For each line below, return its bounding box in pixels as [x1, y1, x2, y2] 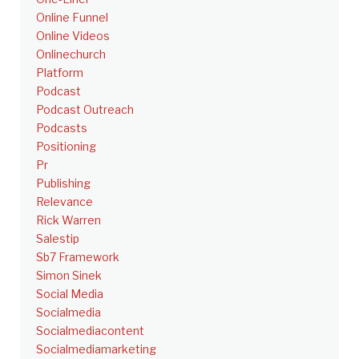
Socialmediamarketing [36, 341, 156, 356]
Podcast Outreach [36, 102, 134, 116]
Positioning [36, 139, 96, 153]
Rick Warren [36, 212, 101, 227]
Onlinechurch [36, 46, 106, 61]
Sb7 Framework [36, 249, 119, 264]
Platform [36, 65, 83, 79]
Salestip [36, 231, 79, 245]
